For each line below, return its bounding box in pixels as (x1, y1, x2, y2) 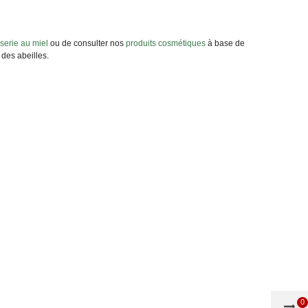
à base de (206, 38, 245, 48)
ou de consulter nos (48, 38, 126, 48)
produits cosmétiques (126, 38, 206, 48)
